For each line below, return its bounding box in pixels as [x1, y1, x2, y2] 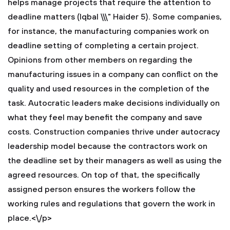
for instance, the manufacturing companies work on [8, 26, 209, 36]
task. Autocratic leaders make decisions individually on [8, 98, 220, 108]
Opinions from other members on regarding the [8, 55, 193, 65]
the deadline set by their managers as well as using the [8, 156, 222, 166]
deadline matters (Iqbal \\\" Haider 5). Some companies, [8, 12, 222, 22]
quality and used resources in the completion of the [8, 84, 209, 94]
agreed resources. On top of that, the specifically [8, 170, 200, 180]
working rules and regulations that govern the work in [8, 199, 215, 209]
